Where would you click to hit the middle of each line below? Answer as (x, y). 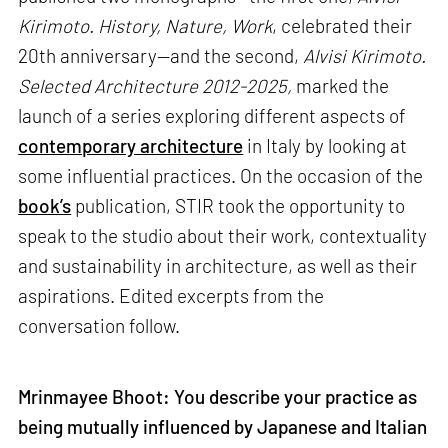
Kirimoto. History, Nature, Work (145, 25)
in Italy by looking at (325, 145)
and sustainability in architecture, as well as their (218, 265)
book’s (45, 205)
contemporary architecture (131, 145)
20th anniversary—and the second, (161, 55)
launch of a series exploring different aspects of (212, 115)
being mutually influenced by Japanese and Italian (223, 427)
